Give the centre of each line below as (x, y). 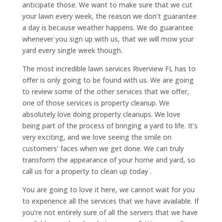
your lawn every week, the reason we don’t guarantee (109, 16)
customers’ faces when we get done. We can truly (103, 149)
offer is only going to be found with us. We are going (108, 80)
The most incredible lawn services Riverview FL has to (109, 69)
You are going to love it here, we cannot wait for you (108, 190)
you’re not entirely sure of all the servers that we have (110, 213)
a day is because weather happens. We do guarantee (108, 28)
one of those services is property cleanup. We (96, 103)
